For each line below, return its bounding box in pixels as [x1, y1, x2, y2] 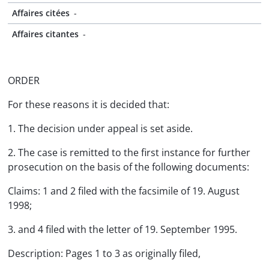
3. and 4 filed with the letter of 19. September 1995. [8, 223, 237, 236]
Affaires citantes [12, 28, 79, 40]
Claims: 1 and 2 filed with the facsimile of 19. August [8, 184, 240, 198]
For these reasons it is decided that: [8, 98, 169, 111]
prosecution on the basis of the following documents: [8, 160, 249, 174]
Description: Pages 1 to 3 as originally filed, [8, 247, 201, 260]
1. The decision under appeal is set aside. [8, 122, 193, 135]
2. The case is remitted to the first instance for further [8, 146, 250, 159]
